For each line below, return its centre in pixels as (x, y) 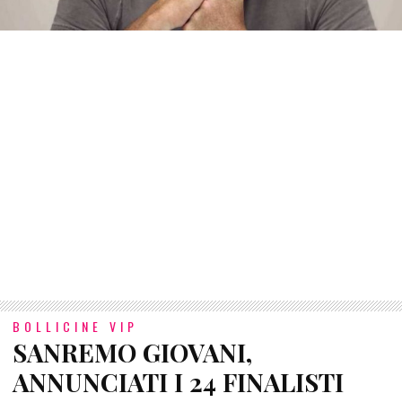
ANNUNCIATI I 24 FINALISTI (178, 382)
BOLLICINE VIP (75, 327)
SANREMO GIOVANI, (132, 353)
